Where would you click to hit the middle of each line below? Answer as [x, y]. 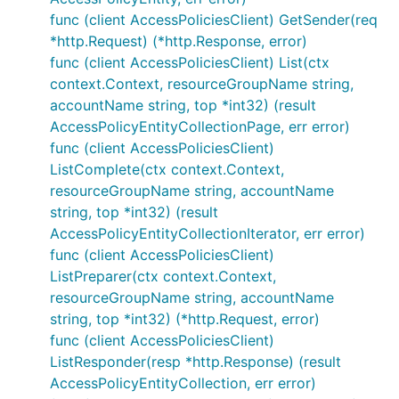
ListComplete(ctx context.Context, [167, 169]
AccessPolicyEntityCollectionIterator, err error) [208, 233]
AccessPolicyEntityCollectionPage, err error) [200, 126]
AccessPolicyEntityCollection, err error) [183, 383]
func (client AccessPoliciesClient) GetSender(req [214, 20]
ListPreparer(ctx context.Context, [163, 276]
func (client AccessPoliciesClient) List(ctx [190, 62]
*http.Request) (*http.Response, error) [179, 41]
